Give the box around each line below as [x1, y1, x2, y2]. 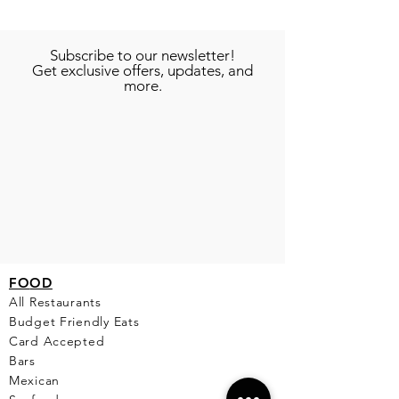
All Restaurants [9, 294, 102, 310]
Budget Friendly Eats [9, 313, 140, 330]
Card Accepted [9, 333, 110, 349]
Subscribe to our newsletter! [50, 46, 235, 64]
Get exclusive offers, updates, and [32, 61, 253, 79]
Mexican [9, 372, 61, 388]
